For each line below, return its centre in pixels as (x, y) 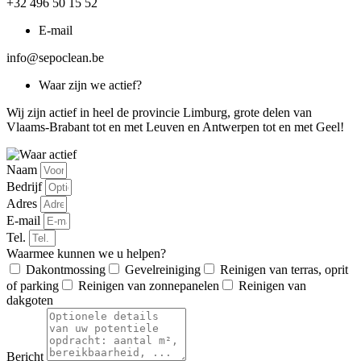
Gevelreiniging (163, 270)
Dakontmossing (66, 270)
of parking (33, 286)
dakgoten (30, 301)
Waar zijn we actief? (90, 85)
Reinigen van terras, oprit (284, 270)
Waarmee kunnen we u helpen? (86, 254)
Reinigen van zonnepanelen (149, 286)
